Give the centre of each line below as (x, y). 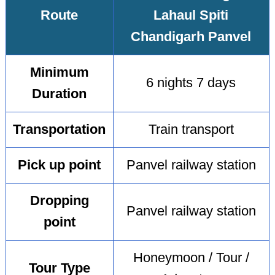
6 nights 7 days (191, 83)
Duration (60, 94)
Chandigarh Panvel (191, 37)
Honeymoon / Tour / (191, 258)
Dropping (59, 201)
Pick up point (60, 165)
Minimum (59, 73)
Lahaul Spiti (191, 16)
